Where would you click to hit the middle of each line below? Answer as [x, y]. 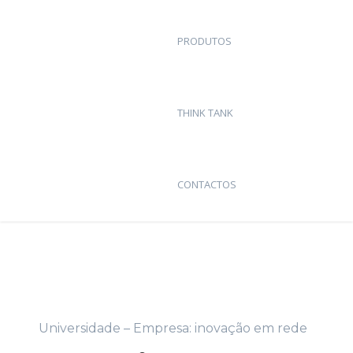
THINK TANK [205, 113]
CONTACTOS [207, 184]
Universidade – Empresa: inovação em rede [173, 328]
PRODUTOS [204, 41]
